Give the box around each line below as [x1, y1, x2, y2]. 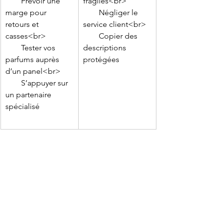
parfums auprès [5, 55, 61, 65]
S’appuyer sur [5, 78, 21, 88]
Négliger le [83, 8, 99, 18]
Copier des [83, 31, 99, 41]
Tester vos [5, 43, 21, 53]
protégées [83, 55, 119, 65]
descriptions [83, 43, 128, 53]
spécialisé [5, 102, 40, 111]
